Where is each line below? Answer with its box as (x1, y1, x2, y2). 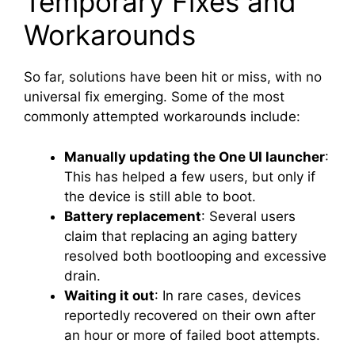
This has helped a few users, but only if (64, 168, 315, 185)
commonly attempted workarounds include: (24, 109, 300, 125)
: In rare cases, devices (155, 287, 301, 303)
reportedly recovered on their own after (64, 307, 315, 323)
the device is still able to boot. (64, 188, 256, 204)
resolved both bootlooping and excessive (64, 247, 326, 264)
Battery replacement (64, 208, 201, 224)
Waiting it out (64, 287, 155, 303)
